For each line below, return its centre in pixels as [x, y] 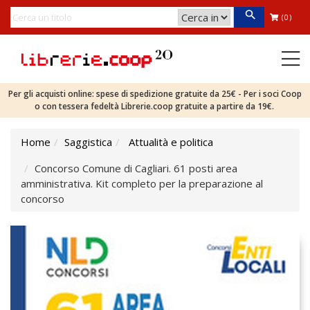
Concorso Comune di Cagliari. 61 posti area [136, 168]
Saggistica [88, 142]
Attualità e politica [171, 142]
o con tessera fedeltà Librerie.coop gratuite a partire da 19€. [155, 106]
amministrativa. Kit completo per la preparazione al [142, 183]
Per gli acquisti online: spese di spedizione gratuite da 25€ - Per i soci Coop [155, 94]
